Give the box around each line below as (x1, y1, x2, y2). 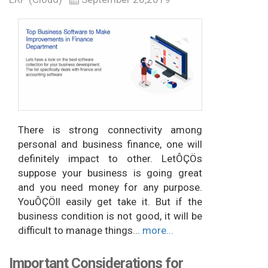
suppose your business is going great (18, 167, 202, 179)
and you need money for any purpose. (18, 181, 202, 194)
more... (142, 224, 173, 237)
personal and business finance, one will (18, 138, 202, 151)
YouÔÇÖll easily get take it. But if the (18, 196, 202, 208)
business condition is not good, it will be (18, 210, 202, 223)
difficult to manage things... (18, 224, 142, 237)
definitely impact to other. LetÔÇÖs (18, 153, 202, 165)
